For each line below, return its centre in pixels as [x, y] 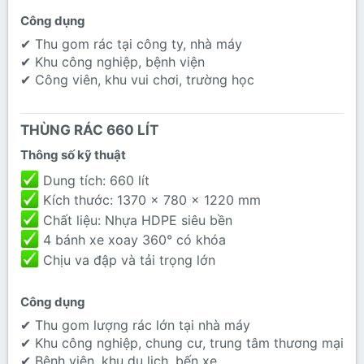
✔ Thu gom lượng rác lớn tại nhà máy [135, 325]
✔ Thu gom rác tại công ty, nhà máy [131, 44]
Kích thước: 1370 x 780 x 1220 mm [150, 200]
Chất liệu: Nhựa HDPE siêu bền [136, 221]
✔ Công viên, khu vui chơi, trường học [137, 80]
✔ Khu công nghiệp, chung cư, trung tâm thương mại [182, 343]
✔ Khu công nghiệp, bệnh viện [113, 62]
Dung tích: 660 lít [95, 181]
